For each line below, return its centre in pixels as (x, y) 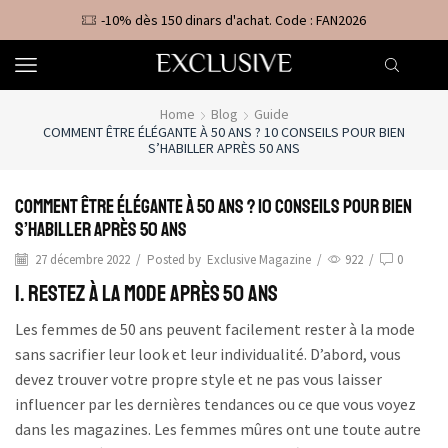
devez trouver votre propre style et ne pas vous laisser (198, 378)
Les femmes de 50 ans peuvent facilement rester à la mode (215, 328)
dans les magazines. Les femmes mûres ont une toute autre (218, 428)
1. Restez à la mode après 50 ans (146, 294)
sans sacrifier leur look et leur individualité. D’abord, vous (208, 353)
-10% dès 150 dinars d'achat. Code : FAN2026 (233, 20)
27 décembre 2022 (81, 259)
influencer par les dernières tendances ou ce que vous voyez (215, 403)
